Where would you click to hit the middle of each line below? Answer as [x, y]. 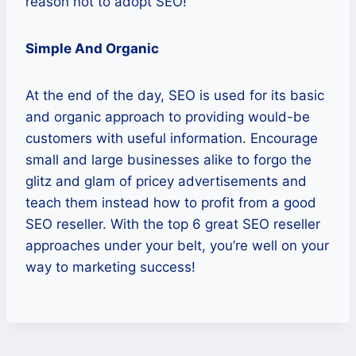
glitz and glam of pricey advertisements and [166, 181]
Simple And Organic [92, 48]
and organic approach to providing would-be [168, 116]
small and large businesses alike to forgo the [168, 159]
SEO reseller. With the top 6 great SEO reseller [173, 224]
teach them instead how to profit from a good [171, 202]
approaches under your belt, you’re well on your [177, 245]
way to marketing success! [110, 267]
